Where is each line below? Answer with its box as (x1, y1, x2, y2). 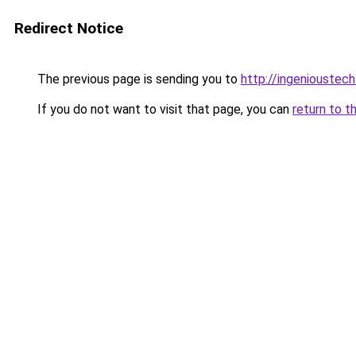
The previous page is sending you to (34, 72, 241, 87)
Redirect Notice (14, 19, 123, 37)
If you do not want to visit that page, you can (34, 102, 292, 117)
